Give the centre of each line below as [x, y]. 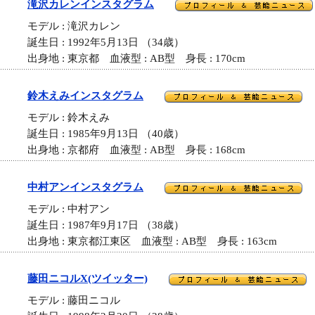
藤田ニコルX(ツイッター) [88, 278]
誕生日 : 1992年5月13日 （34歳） [106, 43]
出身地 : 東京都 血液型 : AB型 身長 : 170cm [136, 59]
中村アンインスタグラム [85, 187]
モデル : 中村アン [74, 209]
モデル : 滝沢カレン [79, 26]
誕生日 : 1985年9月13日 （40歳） [106, 134]
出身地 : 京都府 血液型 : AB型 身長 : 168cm [136, 150]
